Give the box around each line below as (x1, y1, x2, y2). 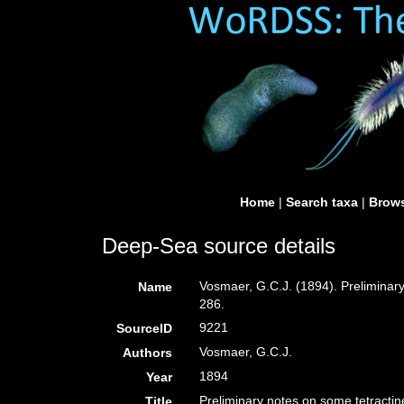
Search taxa (286, 195, 358, 209)
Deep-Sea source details (102, 234, 335, 258)
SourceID (116, 321, 173, 335)
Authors (123, 345, 173, 360)
